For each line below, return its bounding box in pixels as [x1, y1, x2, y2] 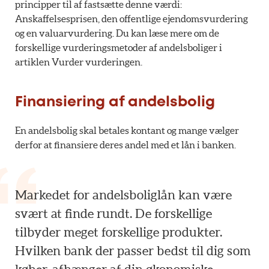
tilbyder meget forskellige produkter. [15, 225, 222, 239]
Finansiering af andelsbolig [15, 95, 215, 109]
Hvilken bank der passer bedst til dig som [15, 243, 251, 258]
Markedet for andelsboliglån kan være [15, 187, 232, 202]
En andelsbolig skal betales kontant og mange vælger [15, 124, 239, 136]
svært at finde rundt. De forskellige [15, 206, 212, 220]
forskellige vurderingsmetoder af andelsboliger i [15, 41, 222, 53]
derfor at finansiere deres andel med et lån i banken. [15, 139, 236, 150]
